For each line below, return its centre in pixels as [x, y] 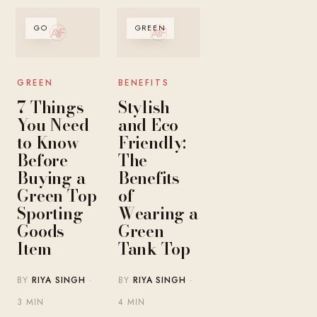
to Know [48, 143]
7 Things [51, 108]
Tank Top [154, 249]
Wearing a [158, 214]
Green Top [57, 196]
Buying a [51, 178]
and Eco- [151, 125]
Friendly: [152, 143]
